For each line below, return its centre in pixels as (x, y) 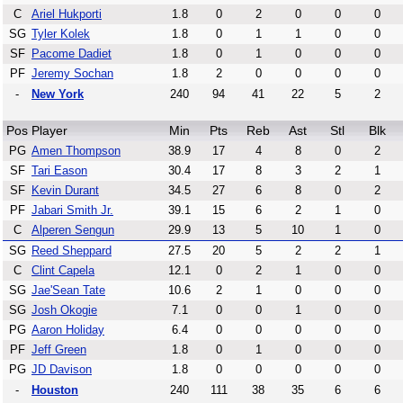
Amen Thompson (76, 151)
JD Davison (62, 369)
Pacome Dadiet (72, 54)
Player (49, 130)
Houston (55, 390)
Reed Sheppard (72, 251)
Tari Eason (59, 170)
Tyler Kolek (61, 34)
